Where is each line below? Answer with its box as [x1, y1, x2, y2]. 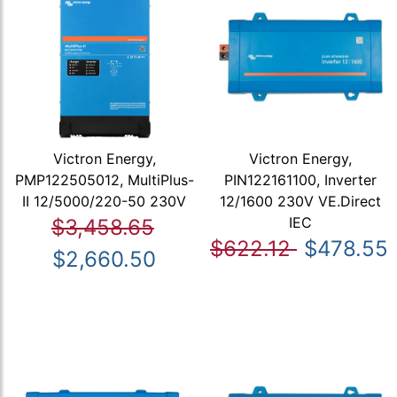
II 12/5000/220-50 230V [22, 191, 187, 210]
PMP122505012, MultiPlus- [14, 170, 194, 189]
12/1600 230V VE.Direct [220, 191, 382, 210]
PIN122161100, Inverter [224, 170, 378, 189]
